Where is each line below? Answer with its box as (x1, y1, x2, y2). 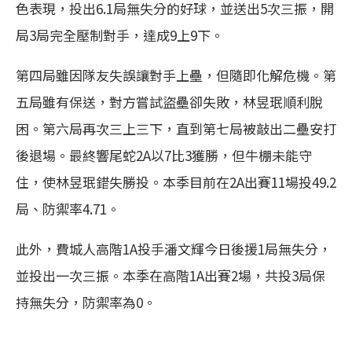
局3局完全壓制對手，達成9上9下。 (16, 25, 224, 45)
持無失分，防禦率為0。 (16, 292, 156, 312)
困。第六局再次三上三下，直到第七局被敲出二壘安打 (16, 119, 336, 138)
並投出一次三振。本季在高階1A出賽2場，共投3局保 (16, 266, 325, 285)
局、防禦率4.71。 (16, 199, 120, 218)
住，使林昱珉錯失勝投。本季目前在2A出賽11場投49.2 (16, 172, 336, 192)
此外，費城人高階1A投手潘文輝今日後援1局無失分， (16, 239, 332, 258)
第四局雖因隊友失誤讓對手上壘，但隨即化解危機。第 (16, 65, 336, 85)
